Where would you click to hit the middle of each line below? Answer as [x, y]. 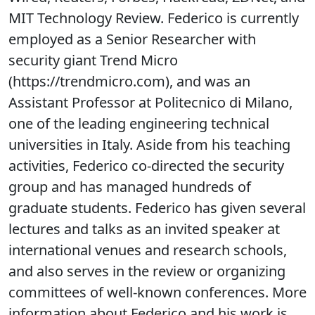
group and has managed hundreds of [130, 187]
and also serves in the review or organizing [147, 271]
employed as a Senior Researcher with [132, 39]
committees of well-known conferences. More [157, 292]
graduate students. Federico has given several [157, 208]
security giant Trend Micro [93, 60]
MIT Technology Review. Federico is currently [154, 18]
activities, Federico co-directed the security [146, 166]
